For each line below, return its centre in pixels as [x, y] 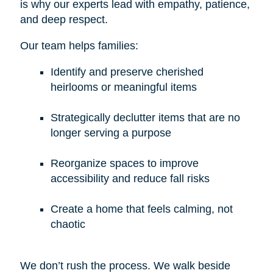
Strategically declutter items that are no [145, 117]
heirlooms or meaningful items [123, 87]
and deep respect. [64, 19]
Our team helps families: [79, 45]
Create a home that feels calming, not [141, 209]
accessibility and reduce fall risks [130, 178]
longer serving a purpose [111, 133]
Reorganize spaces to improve [124, 163]
